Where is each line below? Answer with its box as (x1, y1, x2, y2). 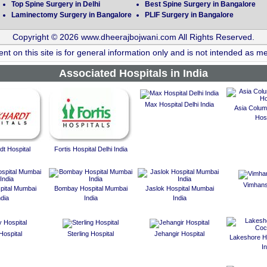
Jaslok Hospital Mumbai (145, 185, 214, 193)
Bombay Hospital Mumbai (54, 185, 128, 193)
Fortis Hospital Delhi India (54, 145, 128, 153)
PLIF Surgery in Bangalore (145, 11, 234, 20)
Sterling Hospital (67, 230, 114, 238)
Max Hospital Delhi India (145, 101, 214, 108)
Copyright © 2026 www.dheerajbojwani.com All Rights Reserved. (13, 32, 254, 42)
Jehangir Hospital (154, 230, 204, 238)
